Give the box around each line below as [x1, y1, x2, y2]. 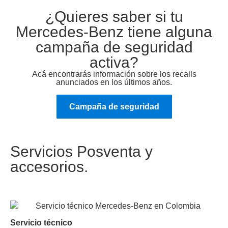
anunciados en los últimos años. [56, 78, 172, 87]
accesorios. [10, 158, 88, 175]
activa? [90, 54, 138, 71]
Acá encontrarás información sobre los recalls [32, 70, 196, 78]
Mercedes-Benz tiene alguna [16, 23, 212, 40]
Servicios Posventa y [10, 143, 153, 160]
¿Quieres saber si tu [45, 8, 183, 25]
